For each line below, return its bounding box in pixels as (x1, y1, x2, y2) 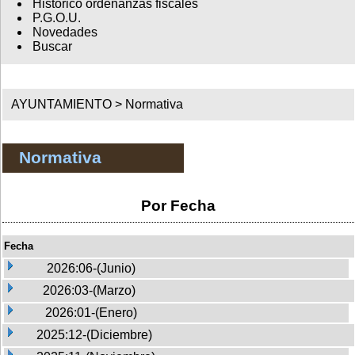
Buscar (32, 40, 72, 54)
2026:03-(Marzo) (43, 283, 136, 297)
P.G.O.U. (32, 11, 81, 25)
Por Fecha (141, 197, 216, 214)
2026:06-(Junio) (47, 261, 136, 275)
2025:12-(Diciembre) (36, 327, 152, 342)
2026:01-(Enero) (45, 305, 137, 319)
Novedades (32, 25, 97, 40)
